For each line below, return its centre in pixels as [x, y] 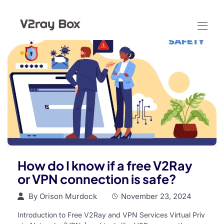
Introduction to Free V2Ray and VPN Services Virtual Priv [111, 215]
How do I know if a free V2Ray [105, 166]
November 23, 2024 [156, 196]
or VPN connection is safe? [97, 179]
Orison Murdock [68, 196]
